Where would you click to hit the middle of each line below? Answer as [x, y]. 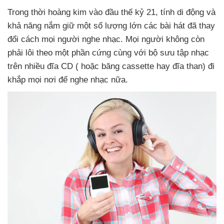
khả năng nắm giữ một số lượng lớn [76, 26]
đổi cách [24, 39]
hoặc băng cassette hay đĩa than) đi [146, 66]
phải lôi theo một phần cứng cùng [71, 53]
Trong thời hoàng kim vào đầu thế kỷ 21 [81, 12]
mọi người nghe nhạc [81, 39]
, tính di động [181, 12]
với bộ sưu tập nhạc [171, 53]
